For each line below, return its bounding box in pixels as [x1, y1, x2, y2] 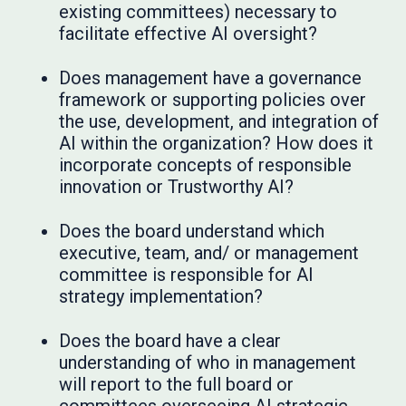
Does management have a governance [59, 67, 362, 90]
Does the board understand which [59, 220, 325, 243]
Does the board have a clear [59, 330, 282, 353]
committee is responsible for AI [59, 264, 314, 286]
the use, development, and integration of [59, 111, 380, 133]
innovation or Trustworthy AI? [59, 176, 295, 198]
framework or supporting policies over [59, 89, 367, 111]
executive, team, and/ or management [59, 242, 360, 265]
